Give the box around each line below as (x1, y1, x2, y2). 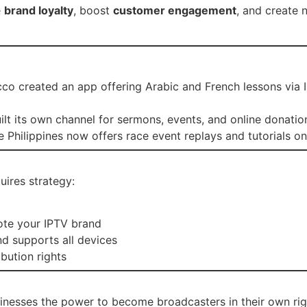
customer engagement (113, 3, 236, 18)
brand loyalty (4, 3, 73, 18)
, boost (73, 3, 113, 18)
